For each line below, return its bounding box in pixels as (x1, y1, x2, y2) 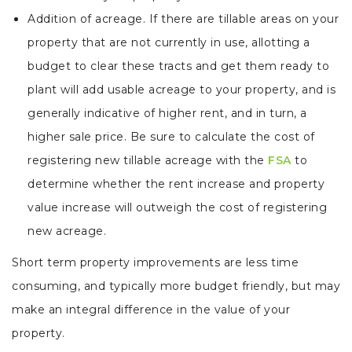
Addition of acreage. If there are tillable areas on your (27, 12, 339, 27)
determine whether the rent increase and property (27, 177, 324, 192)
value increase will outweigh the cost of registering (27, 200, 327, 215)
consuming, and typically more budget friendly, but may (12, 279, 340, 294)
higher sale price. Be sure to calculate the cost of (27, 130, 315, 145)
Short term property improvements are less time (12, 255, 299, 270)
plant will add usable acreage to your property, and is (27, 82, 335, 97)
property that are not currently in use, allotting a (27, 35, 310, 50)
